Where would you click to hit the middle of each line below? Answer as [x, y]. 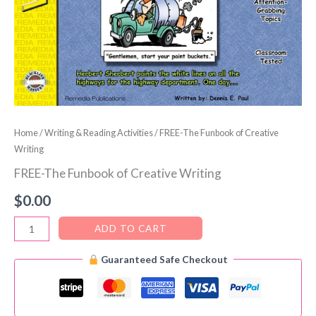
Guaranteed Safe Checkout [164, 260]
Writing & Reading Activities [99, 133]
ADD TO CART [130, 228]
